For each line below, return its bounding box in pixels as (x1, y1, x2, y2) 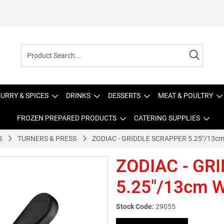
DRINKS (66, 91, 90, 99)
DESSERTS (108, 91, 140, 99)
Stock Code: (116, 202, 154, 210)
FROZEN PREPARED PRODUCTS (16, 114, 116, 122)
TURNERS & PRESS (17, 134, 76, 142)
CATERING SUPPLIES (133, 114, 200, 122)
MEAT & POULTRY (158, 91, 213, 99)
